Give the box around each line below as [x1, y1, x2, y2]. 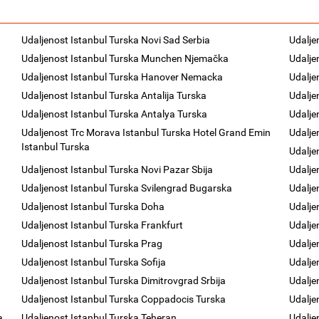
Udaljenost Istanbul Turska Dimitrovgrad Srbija [21, 275, 226, 286]
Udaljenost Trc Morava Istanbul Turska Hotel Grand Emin [21, 127, 271, 138]
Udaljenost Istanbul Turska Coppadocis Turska [21, 293, 226, 305]
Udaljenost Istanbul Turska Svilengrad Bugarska [21, 182, 233, 194]
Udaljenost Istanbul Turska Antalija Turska [21, 90, 207, 101]
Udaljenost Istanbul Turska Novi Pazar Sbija [21, 164, 214, 175]
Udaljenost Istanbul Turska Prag [21, 238, 163, 249]
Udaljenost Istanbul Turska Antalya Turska [21, 108, 208, 120]
